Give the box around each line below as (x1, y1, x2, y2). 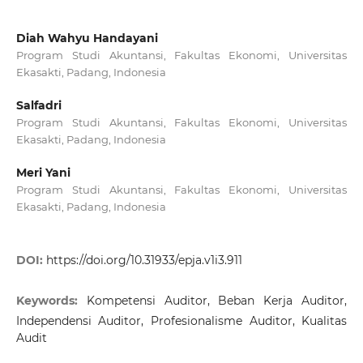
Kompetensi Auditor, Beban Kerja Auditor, (86, 293, 348, 309)
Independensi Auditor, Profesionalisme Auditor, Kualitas (15, 314, 348, 329)
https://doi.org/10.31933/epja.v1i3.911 (45, 253, 242, 268)
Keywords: (15, 293, 87, 309)
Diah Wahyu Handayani (15, 30, 158, 45)
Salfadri (15, 98, 62, 113)
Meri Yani (15, 165, 70, 181)
